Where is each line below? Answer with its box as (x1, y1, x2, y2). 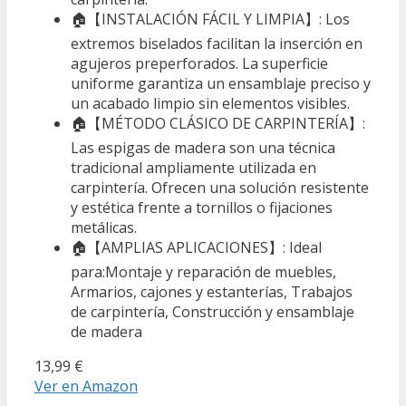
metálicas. (71, 217, 137, 237)
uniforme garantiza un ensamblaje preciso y (71, 72, 371, 93)
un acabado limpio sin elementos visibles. (71, 92, 350, 113)
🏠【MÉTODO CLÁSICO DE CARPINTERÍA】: (71, 112, 365, 133)
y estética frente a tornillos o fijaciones (71, 197, 333, 217)
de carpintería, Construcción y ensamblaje (71, 301, 354, 322)
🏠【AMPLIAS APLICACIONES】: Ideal (71, 237, 322, 257)
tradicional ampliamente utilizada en (71, 157, 316, 178)
